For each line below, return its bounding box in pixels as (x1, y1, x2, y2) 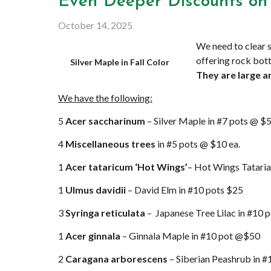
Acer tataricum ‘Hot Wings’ (65, 161, 188, 172)
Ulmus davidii (65, 184, 126, 195)
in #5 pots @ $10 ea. (155, 138, 240, 149)
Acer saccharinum (65, 115, 145, 126)
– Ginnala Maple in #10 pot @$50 (120, 230, 260, 241)
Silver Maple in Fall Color (70, 57, 169, 67)
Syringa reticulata (65, 207, 145, 218)
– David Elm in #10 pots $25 (126, 184, 243, 195)
